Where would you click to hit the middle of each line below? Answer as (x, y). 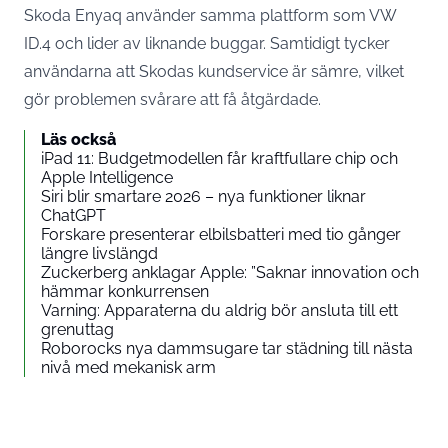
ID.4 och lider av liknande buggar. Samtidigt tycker (207, 43)
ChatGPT (73, 215)
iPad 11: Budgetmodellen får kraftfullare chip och (219, 158)
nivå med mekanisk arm (128, 367)
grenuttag (77, 329)
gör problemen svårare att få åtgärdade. (172, 99)
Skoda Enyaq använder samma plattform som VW (210, 15)
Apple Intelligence (107, 177)
